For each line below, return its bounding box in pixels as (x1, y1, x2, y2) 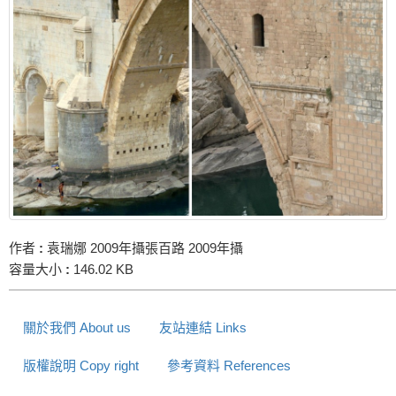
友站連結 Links (159, 319, 247, 335)
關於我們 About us (23, 319, 131, 335)
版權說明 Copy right (23, 357, 139, 373)
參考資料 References (167, 357, 291, 373)
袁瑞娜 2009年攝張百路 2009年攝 (43, 240, 243, 255)
